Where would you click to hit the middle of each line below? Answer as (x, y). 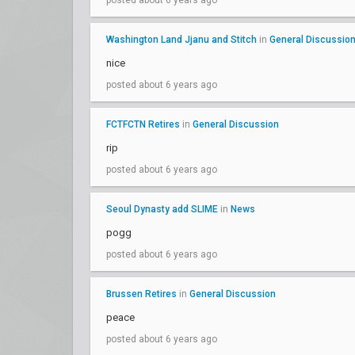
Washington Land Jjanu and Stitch (181, 40)
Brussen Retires (141, 294)
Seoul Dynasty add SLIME (162, 209)
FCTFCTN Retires (143, 124)
